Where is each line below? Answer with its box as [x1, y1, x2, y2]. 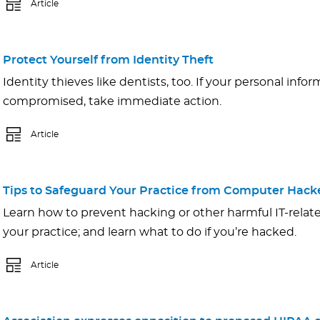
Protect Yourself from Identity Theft [3, 54, 214, 66]
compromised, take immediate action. [3, 96, 221, 108]
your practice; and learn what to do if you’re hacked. [3, 226, 296, 239]
